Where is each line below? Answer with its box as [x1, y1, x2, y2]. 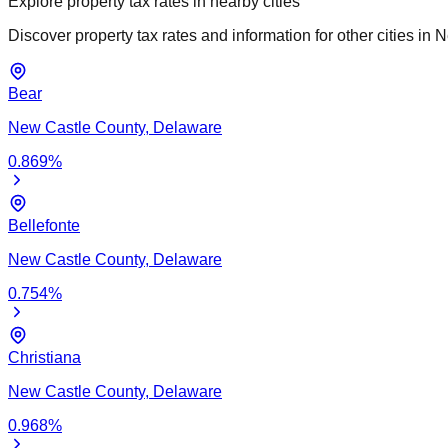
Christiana [8, 348, 81, 366]
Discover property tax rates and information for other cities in [8, 26, 431, 44]
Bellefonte [8, 216, 80, 234]
